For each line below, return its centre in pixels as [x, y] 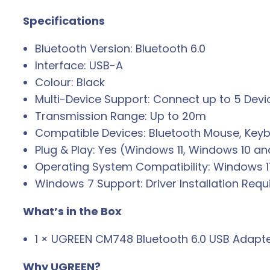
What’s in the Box [72, 212]
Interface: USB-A [79, 66]
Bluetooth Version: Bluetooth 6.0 [120, 49]
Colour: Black [70, 83]
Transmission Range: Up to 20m [121, 116]
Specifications [64, 21]
